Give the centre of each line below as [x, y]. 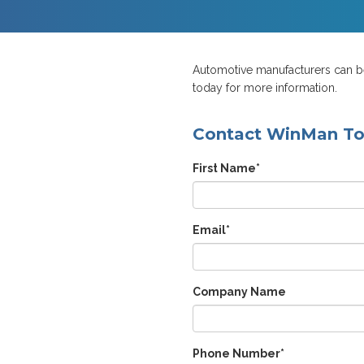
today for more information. [266, 88]
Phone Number [236, 354]
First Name [224, 169]
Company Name [239, 292]
